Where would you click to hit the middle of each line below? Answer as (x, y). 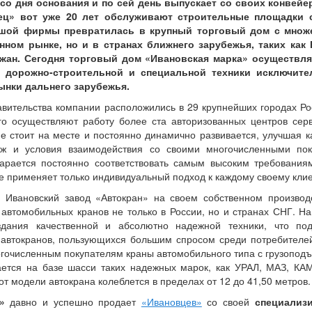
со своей (228, 302)
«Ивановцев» (171, 302)
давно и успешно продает (76, 302)
